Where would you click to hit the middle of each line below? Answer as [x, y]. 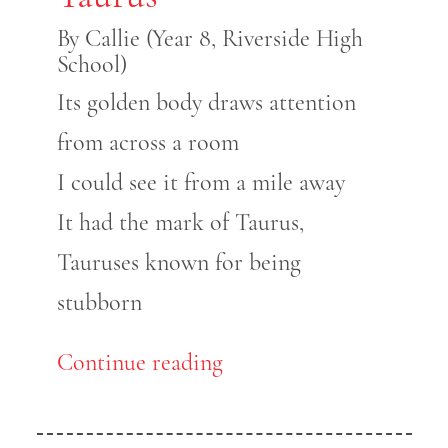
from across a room [147, 143]
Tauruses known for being [178, 263]
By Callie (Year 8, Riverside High [210, 39]
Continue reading [139, 363]
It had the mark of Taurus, [180, 223]
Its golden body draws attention [206, 103]
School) [91, 65]
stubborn [99, 303]
